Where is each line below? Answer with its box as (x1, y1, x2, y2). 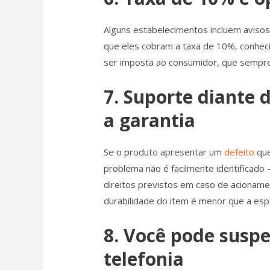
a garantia (104, 107, 196, 133)
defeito (224, 145, 255, 158)
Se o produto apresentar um (104, 145, 225, 158)
